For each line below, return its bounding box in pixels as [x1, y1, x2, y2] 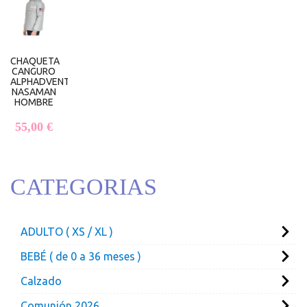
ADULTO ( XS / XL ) [21, 225, 113, 238]
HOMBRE [14, 97, 53, 108]
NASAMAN [11, 86, 56, 98]
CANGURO [12, 66, 56, 77]
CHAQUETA [10, 56, 60, 67]
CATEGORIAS [10, 174, 157, 200]
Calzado [21, 275, 62, 288]
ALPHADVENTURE [10, 76, 87, 88]
